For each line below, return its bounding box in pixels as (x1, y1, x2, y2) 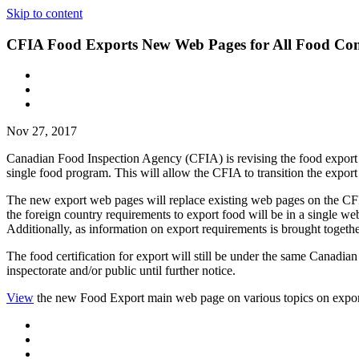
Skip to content (6, 6, 83, 20)
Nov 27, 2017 (6, 124, 77, 139)
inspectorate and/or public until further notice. (6, 264, 236, 278)
